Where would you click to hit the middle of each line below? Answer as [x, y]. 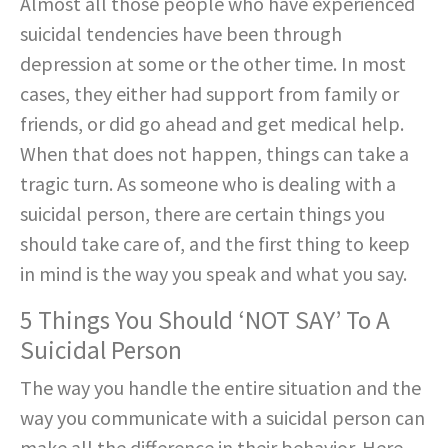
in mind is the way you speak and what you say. [213, 273]
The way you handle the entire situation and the [220, 387]
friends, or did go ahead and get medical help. [212, 123]
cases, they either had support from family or [209, 93]
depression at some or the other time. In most [213, 63]
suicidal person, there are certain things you [202, 213]
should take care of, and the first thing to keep [215, 243]
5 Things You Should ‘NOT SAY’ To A [205, 319]
